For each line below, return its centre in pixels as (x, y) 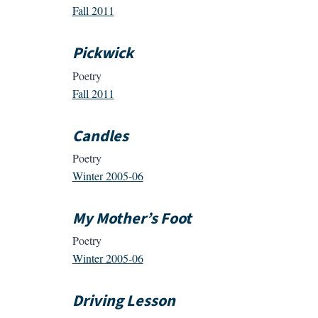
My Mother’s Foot (132, 219)
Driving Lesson (124, 301)
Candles (100, 136)
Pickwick (103, 54)
